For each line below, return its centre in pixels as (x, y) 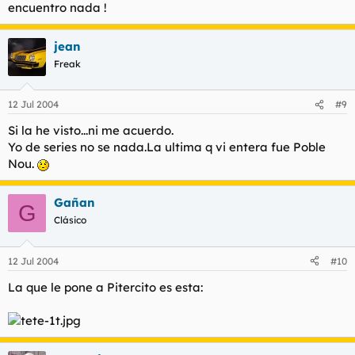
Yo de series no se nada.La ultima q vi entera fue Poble (167, 147)
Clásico (70, 220)
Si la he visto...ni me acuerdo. (91, 130)
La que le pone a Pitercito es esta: (105, 287)
